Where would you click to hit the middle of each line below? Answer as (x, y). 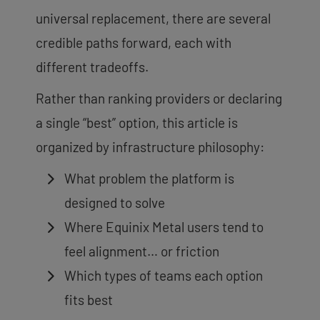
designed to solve (115, 202)
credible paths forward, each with (134, 42)
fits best (89, 299)
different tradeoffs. (92, 66)
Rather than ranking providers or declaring (159, 98)
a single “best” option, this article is (137, 122)
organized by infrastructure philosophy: (150, 146)
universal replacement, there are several (153, 18)
